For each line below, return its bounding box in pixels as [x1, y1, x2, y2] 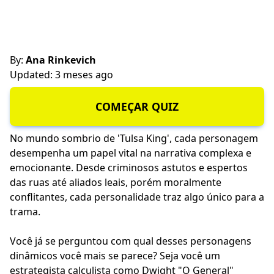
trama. [10, 205, 40, 219]
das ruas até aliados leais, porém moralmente [10, 176, 221, 190]
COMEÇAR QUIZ [95, 99, 179, 114]
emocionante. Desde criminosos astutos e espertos [10, 161, 248, 175]
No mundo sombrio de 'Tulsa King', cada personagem [10, 131, 258, 146]
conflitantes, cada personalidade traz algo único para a [10, 190, 264, 204]
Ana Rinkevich [23, 53, 96, 67]
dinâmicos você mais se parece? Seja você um [10, 249, 220, 263]
